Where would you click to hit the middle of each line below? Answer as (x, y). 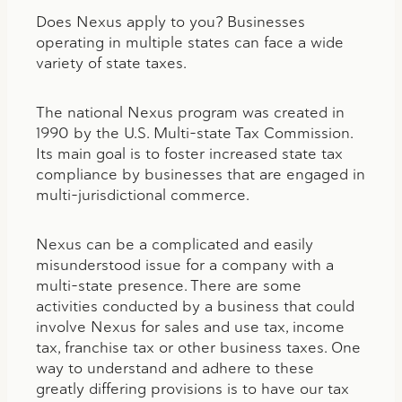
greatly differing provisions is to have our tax (192, 388)
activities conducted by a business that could (195, 306)
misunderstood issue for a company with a (185, 264)
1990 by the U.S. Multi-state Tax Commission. (194, 132)
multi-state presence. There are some (169, 285)
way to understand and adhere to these (175, 367)
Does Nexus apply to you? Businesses (170, 21)
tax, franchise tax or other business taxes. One (198, 347)
